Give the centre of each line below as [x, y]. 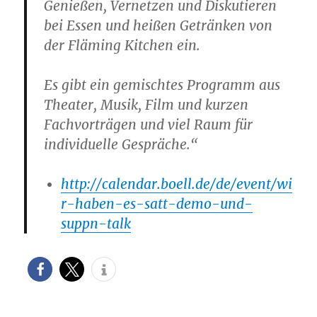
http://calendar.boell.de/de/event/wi [177, 184]
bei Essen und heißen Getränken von [158, 26]
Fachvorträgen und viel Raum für [149, 125]
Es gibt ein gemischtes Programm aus [162, 85]
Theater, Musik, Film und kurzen [146, 105]
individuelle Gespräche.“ [121, 145]
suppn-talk [96, 224]
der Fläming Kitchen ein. [122, 46]
